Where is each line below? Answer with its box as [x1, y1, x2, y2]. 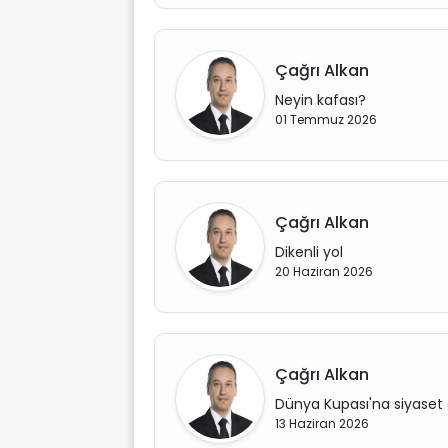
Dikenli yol [275, 242, 343, 262]
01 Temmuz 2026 [275, 111, 377, 128]
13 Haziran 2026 [275, 415, 369, 432]
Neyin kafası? [275, 90, 366, 110]
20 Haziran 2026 [275, 263, 373, 280]
